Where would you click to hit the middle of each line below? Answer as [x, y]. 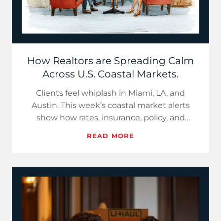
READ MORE [110, 136]
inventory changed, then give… [110, 130]
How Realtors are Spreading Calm [110, 61]
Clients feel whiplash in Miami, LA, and [110, 93]
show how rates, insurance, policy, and [110, 118]
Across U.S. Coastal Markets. [110, 74]
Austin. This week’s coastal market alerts [110, 105]
